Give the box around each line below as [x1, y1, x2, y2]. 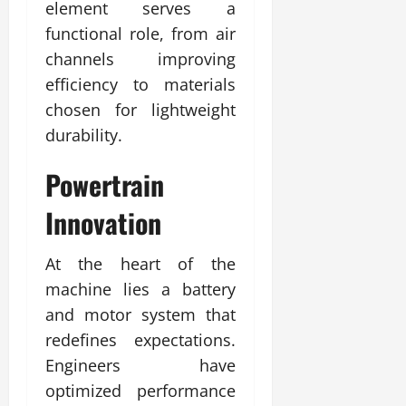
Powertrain [45, 163, 164, 205]
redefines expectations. [45, 328, 236, 351]
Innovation [45, 201, 161, 243]
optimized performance [45, 379, 236, 401]
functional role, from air [45, 22, 236, 44]
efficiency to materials [45, 72, 236, 95]
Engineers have [45, 353, 236, 376]
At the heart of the [45, 252, 236, 275]
